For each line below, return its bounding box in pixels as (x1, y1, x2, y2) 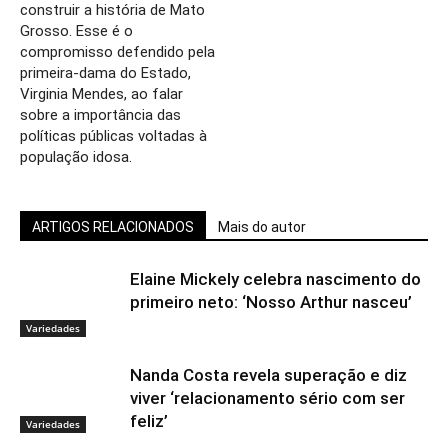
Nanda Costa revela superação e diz (130, 365, 407, 386)
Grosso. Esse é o (20, 22, 133, 41)
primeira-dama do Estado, (20, 64, 191, 83)
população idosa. (20, 148, 132, 167)
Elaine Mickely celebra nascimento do (130, 269, 421, 290)
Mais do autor (218, 219, 306, 236)
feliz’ (130, 411, 168, 432)
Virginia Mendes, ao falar (20, 85, 183, 104)
